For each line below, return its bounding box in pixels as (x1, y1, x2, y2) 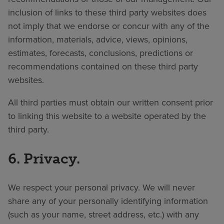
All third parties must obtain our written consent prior (8, 95, 213, 109)
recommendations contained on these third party (8, 59, 198, 73)
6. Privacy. (8, 150, 80, 167)
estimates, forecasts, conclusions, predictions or (8, 46, 193, 59)
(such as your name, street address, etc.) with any (8, 208, 199, 221)
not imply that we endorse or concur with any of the (8, 19, 209, 32)
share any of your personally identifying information (8, 194, 208, 208)
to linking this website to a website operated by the (8, 109, 206, 122)
